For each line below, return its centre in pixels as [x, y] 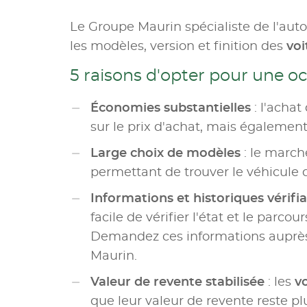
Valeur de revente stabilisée [177, 282]
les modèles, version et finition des [178, 47]
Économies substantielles [171, 108]
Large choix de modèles [165, 153]
